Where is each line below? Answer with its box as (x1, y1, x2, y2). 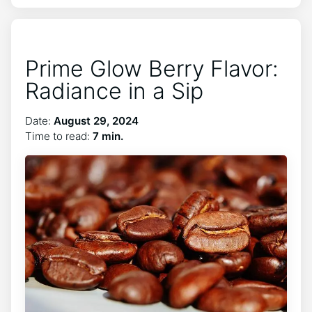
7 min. (93, 130, 123, 143)
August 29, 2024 (54, 114, 139, 127)
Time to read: (25, 130, 93, 143)
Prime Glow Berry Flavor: (25, 55, 279, 82)
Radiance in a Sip (25, 77, 203, 104)
